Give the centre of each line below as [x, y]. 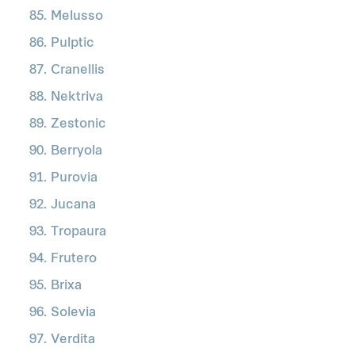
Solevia [73, 313]
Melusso [77, 17]
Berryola [76, 151]
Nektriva [77, 97]
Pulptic [73, 44]
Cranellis [78, 71]
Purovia [74, 178]
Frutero [74, 259]
